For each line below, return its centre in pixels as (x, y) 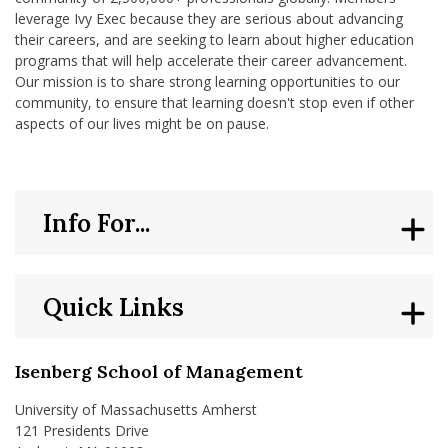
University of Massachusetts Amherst (136, 409)
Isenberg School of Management (159, 371)
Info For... (97, 222)
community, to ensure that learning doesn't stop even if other (214, 102)
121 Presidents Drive (82, 430)
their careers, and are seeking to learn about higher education (214, 39)
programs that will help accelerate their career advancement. (211, 60)
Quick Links (114, 306)
